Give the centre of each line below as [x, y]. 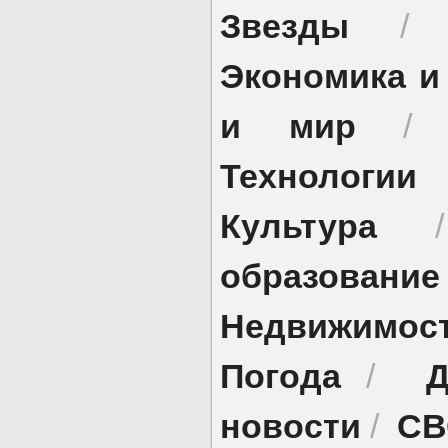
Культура [298, 225]
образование [330, 275]
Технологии [318, 175]
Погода [280, 375]
